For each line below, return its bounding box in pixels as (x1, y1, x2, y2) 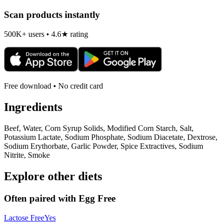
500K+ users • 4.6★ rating (4, 30, 88, 39)
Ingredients (4, 101, 62, 114)
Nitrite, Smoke (4, 151, 50, 160)
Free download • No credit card (4, 82, 103, 91)
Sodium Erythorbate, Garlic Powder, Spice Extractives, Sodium (4, 142, 203, 151)
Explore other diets (4, 170, 102, 183)
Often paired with (4, 193, 79, 204)
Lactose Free (4, 213, 44, 222)
